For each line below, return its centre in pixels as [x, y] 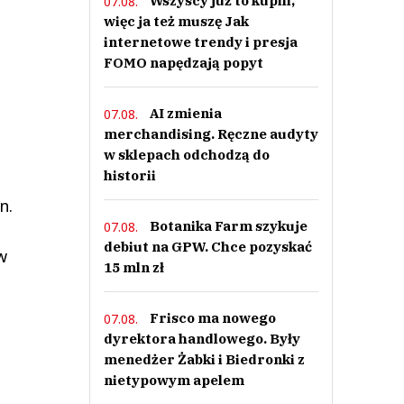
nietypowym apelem [174, 380]
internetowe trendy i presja [200, 42]
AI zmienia [185, 113]
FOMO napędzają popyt [183, 63]
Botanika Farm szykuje [228, 226]
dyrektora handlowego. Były [202, 339]
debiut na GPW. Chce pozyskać [207, 247]
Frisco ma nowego [212, 318]
